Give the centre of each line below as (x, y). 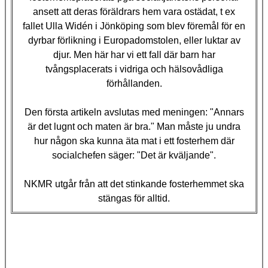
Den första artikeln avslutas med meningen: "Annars (134, 112)
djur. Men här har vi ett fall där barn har (134, 54)
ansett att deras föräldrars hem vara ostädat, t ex (134, 11)
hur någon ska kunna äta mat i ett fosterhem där (134, 141)
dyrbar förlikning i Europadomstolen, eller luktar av (134, 40)
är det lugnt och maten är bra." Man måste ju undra (134, 126)
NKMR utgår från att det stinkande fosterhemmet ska (134, 184)
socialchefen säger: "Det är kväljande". (134, 155)
